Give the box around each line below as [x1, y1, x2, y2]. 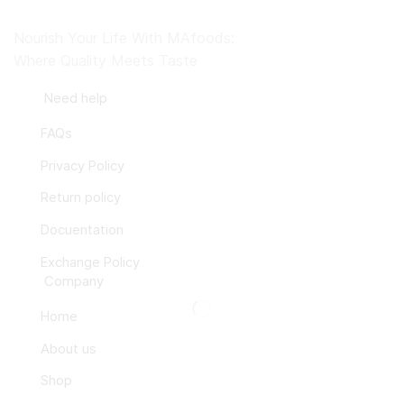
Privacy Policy [40, 157, 124, 174]
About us [40, 340, 96, 357]
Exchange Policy [40, 253, 140, 271]
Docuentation [40, 222, 124, 239]
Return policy [40, 189, 121, 207]
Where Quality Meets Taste [14, 51, 197, 70]
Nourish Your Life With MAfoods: [14, 29, 234, 48]
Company [44, 272, 105, 289]
